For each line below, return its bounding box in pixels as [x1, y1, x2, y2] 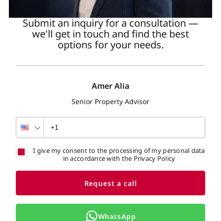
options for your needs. [57, 38, 164, 52]
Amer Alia [92, 80, 129, 92]
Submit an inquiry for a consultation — [23, 16, 198, 30]
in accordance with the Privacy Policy [63, 154, 176, 163]
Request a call [84, 178, 137, 188]
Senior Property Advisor [72, 97, 149, 107]
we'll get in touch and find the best [32, 27, 189, 41]
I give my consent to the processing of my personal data [33, 146, 205, 155]
